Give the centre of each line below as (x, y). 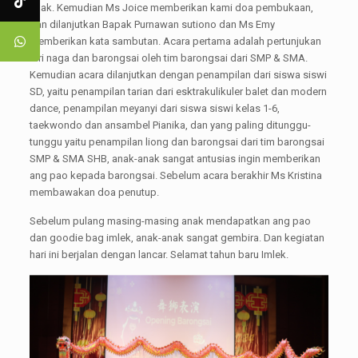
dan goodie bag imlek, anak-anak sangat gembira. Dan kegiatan (177, 238)
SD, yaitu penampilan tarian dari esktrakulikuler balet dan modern (178, 91)
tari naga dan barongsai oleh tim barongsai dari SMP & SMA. (168, 58)
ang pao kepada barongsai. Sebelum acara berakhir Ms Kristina (175, 175)
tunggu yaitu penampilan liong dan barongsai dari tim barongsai (177, 142)
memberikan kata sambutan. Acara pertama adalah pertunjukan (175, 41)
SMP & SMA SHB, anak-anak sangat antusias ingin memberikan (175, 159)
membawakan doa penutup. (94, 192)
